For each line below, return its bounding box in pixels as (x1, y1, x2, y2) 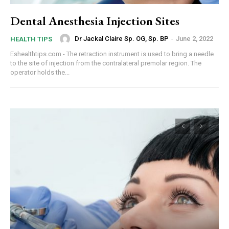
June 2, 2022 (176, 35, 213, 43)
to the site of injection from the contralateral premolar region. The (10, 59, 201, 67)
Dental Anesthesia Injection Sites (10, 12, 179, 29)
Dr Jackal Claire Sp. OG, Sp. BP (75, 35, 169, 43)
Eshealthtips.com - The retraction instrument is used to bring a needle (10, 50, 214, 58)
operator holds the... (10, 68, 70, 76)
